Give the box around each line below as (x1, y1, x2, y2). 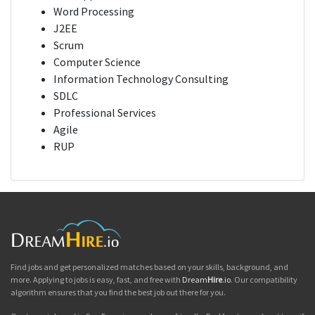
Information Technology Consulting (53, 72, 229, 86)
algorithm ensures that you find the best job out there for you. (11, 287, 226, 298)
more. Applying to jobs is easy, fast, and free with (11, 274, 182, 285)
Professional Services (53, 105, 156, 120)
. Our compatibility (231, 274, 297, 285)
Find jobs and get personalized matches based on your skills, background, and (11, 262, 288, 273)
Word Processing (53, 4, 134, 19)
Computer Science (53, 55, 141, 70)
